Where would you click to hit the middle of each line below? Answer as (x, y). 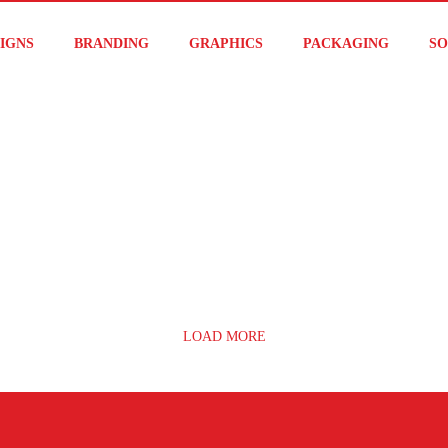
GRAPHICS (226, 43)
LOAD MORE (224, 336)
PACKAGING (346, 43)
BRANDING (111, 43)
